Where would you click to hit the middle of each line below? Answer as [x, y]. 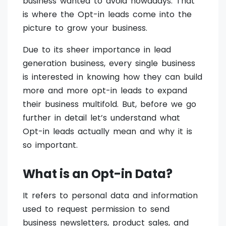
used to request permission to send [96, 209]
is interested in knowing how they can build [112, 77]
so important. [50, 145]
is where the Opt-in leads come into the [107, 15]
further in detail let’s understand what [101, 118]
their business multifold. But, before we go [109, 104]
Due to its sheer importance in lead [97, 50]
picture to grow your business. [85, 28]
